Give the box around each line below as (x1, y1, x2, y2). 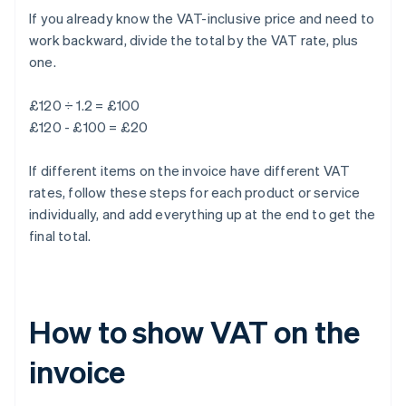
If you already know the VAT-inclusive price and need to (29, 9, 375, 28)
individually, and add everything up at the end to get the (29, 205, 376, 224)
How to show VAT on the (29, 312, 360, 352)
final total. (29, 227, 92, 246)
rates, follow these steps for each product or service (29, 183, 361, 202)
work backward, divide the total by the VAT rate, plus (29, 31, 359, 50)
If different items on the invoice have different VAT (29, 161, 351, 180)
